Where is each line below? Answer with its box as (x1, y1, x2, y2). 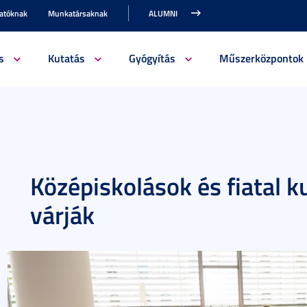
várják (30, 197, 95, 232)
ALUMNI (149, 8, 177, 19)
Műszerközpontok (219, 50, 304, 66)
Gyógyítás (128, 50, 175, 66)
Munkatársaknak (48, 8, 108, 19)
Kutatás (47, 50, 85, 66)
